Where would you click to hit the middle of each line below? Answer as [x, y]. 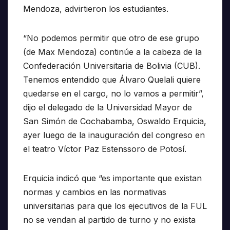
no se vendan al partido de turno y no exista [109, 220]
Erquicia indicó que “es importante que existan [112, 178]
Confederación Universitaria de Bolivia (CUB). [112, 66]
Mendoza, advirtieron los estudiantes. [96, 9]
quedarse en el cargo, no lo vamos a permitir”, [113, 94]
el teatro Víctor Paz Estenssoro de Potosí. [105, 149]
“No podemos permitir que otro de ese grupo [111, 38]
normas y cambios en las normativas [95, 192]
